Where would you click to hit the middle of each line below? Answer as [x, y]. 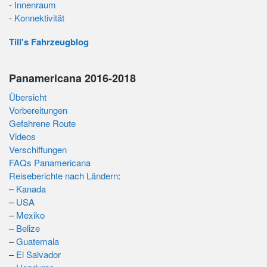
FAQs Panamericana [50, 162]
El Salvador [38, 254]
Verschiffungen [38, 149]
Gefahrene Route [42, 123]
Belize [28, 228]
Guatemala [38, 241]
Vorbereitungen [38, 110]
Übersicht [28, 97]
